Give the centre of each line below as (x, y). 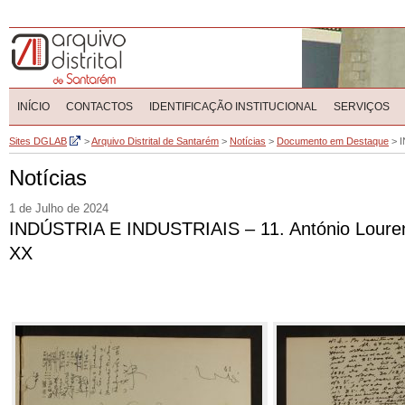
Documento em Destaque (333, 141)
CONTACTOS (99, 107)
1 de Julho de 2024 (59, 209)
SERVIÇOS (362, 107)
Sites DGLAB (38, 141)
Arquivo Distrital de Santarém (155, 141)
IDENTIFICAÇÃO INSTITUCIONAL (233, 107)
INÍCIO (33, 107)
